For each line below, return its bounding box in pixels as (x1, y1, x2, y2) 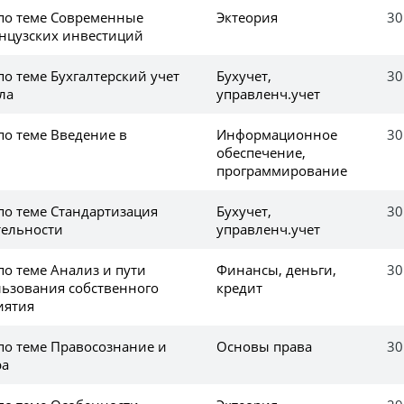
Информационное (216, 124, 337, 143)
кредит (216, 278, 262, 297)
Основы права (216, 336, 312, 355)
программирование (216, 161, 347, 179)
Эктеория (216, 7, 278, 26)
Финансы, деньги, (216, 260, 336, 279)
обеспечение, (216, 142, 306, 161)
